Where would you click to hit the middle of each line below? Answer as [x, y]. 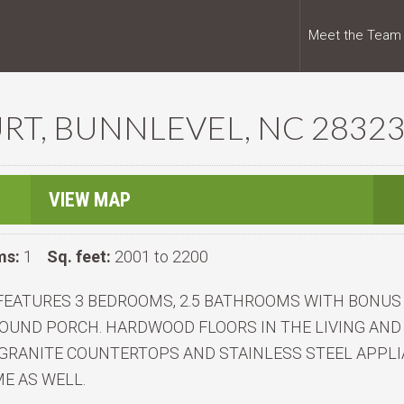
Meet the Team [355, 35]
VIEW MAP [90, 200]
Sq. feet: [79, 257]
